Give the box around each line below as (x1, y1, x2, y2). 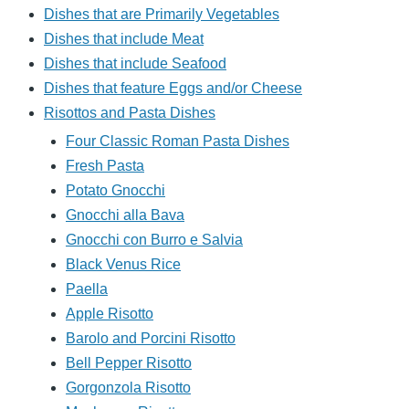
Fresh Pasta (66, 158, 144, 174)
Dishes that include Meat (44, 31, 204, 47)
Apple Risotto (66, 306, 153, 322)
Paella (66, 281, 108, 298)
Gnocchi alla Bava (66, 207, 184, 224)
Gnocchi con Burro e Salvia (66, 232, 243, 248)
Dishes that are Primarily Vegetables (44, 6, 279, 23)
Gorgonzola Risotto (66, 380, 191, 396)
